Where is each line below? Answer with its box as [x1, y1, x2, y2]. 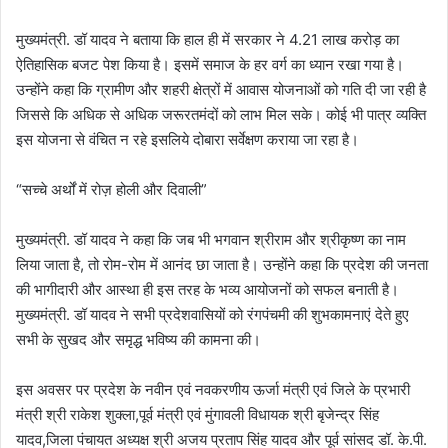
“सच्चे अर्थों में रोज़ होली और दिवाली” [16, 180, 207, 200]
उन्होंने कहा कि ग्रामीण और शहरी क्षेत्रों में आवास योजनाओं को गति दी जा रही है [16, 80, 426, 100]
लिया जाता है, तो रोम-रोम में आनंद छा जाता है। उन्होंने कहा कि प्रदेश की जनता [16, 255, 428, 275]
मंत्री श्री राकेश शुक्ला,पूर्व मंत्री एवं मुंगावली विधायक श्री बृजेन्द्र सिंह [16, 405, 379, 425]
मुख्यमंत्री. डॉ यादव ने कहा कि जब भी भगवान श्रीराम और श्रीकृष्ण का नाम [16, 230, 406, 250]
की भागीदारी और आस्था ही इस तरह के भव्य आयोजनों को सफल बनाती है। [16, 280, 399, 300]
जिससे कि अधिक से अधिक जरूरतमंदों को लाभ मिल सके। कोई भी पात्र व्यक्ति [16, 105, 426, 125]
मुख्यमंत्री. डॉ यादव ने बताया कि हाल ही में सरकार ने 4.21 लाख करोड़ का [16, 30, 399, 50]
